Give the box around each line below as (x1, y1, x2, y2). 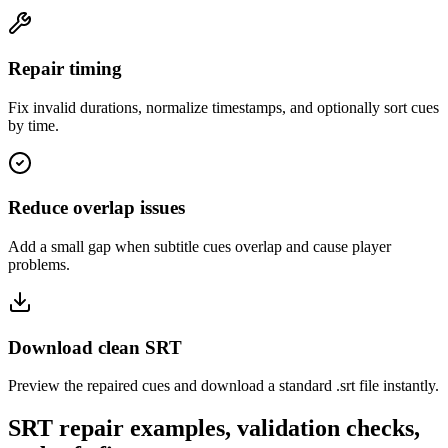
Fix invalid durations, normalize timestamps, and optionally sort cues (8, 98, 439, 116)
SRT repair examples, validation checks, (8, 415, 420, 442)
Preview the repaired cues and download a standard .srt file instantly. (8, 377, 439, 395)
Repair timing (8, 57, 122, 79)
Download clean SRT (8, 336, 182, 358)
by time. (8, 116, 59, 134)
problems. (8, 256, 70, 273)
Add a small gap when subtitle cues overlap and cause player (8, 238, 391, 255)
